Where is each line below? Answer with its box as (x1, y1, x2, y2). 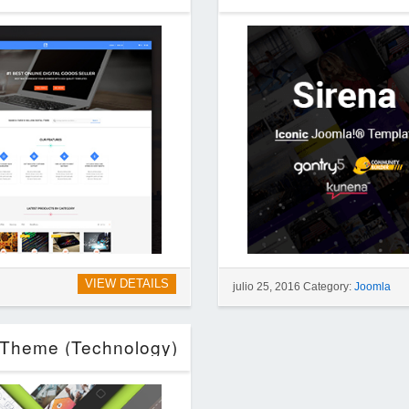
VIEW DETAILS (85, 277, 170, 290)
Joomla (354, 280, 391, 293)
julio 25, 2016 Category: (233, 280, 354, 293)
